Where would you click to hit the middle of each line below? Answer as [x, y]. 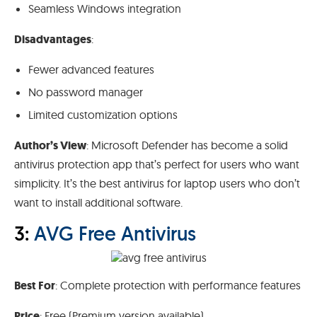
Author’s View [50, 146]
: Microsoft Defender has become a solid [187, 145]
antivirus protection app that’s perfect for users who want [157, 165]
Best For [35, 286]
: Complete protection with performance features [178, 286]
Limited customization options [103, 115]
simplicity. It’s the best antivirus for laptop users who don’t [157, 184]
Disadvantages [53, 40]
